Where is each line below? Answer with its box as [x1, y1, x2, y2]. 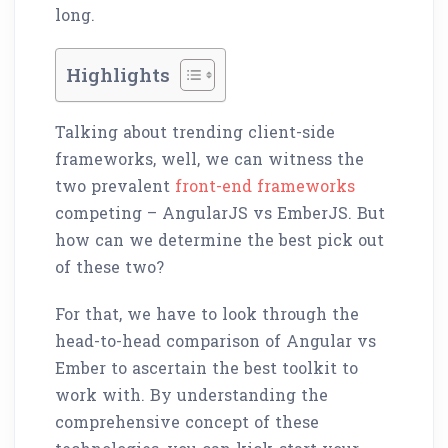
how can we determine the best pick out [55, 228, 384, 250]
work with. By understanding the [55, 383, 328, 405]
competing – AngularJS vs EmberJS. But [55, 201, 385, 223]
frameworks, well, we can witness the [55, 147, 364, 169]
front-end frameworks [175, 174, 355, 196]
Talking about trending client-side [55, 120, 335, 142]
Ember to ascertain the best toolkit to [55, 356, 358, 378]
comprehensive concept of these [55, 410, 319, 432]
